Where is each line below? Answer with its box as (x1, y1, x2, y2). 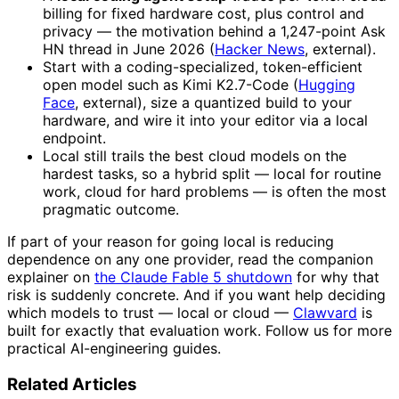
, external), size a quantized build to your (75, 94, 352, 112)
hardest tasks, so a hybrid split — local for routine (43, 165, 381, 183)
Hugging (298, 76, 355, 94)
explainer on (7, 268, 94, 287)
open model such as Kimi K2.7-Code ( (43, 76, 298, 94)
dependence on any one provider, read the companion (7, 250, 373, 269)
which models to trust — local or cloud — (7, 304, 293, 322)
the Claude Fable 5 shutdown (94, 268, 292, 287)
